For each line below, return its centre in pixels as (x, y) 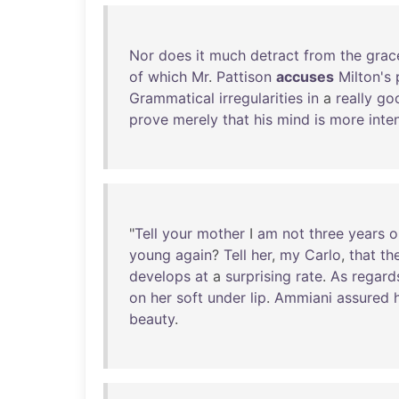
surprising (258, 276)
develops (160, 276)
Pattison (244, 77)
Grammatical (172, 98)
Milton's (365, 77)
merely (195, 119)
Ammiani (303, 297)
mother (221, 233)
